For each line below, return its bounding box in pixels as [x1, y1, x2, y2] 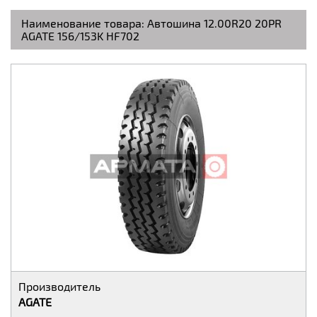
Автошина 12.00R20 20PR [147, 16, 282, 30]
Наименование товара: [21, 16, 147, 30]
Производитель [18, 279, 100, 293]
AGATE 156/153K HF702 [21, 28, 139, 42]
